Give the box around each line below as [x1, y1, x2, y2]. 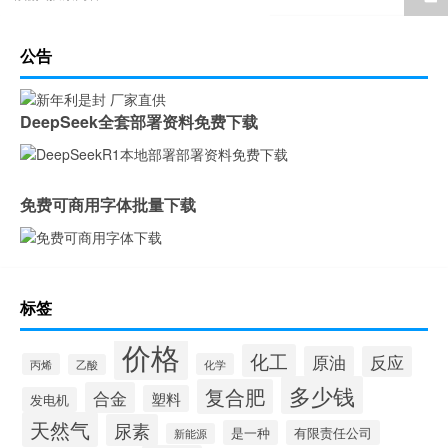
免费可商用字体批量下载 [20, 193, 196, 217]
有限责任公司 [294, 423, 372, 443]
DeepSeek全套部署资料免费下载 [20, 110, 258, 134]
